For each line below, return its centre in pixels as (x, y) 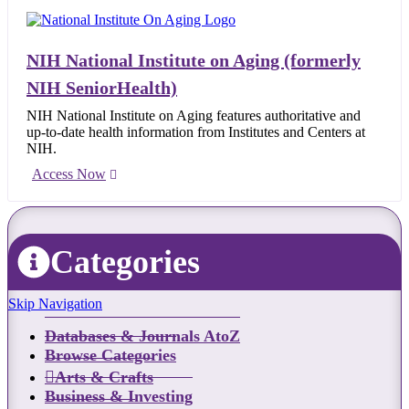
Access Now (69, 173)
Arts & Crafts (104, 378)
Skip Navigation (55, 304)
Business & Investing (119, 397)
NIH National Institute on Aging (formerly (194, 60)
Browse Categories (110, 356)
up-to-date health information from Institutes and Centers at (196, 131)
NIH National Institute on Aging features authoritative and (194, 115)
